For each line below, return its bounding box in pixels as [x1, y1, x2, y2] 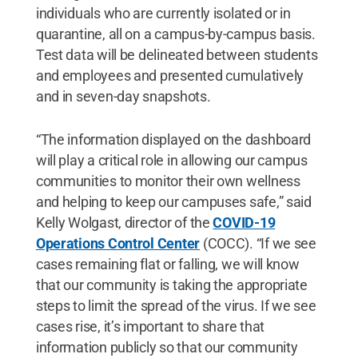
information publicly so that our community [35, 339, 298, 356]
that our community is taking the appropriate [35, 276, 308, 293]
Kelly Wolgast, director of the [35, 214, 213, 231]
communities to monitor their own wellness [35, 173, 300, 189]
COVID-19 [213, 214, 276, 231]
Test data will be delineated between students [35, 46, 318, 63]
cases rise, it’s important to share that [35, 318, 265, 335]
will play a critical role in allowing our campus [35, 152, 308, 169]
